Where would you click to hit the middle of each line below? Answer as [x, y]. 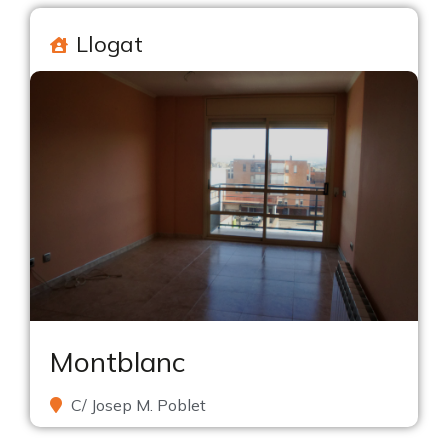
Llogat [109, 44]
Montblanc [117, 361]
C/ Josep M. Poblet [138, 405]
